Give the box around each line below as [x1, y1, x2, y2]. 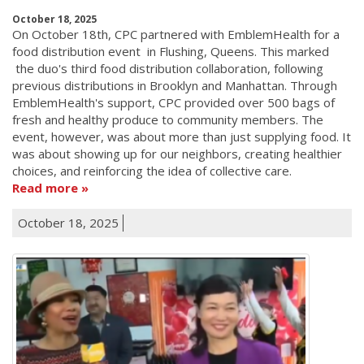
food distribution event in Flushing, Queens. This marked [12, 42, 329, 59]
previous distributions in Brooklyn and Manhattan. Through [12, 76, 337, 93]
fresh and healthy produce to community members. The [12, 110, 323, 128]
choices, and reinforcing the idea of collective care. [12, 162, 292, 179]
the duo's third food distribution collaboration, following [12, 59, 323, 76]
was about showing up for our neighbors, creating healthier [12, 145, 342, 162]
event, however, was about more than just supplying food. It [12, 128, 351, 145]
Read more [12, 179, 78, 196]
